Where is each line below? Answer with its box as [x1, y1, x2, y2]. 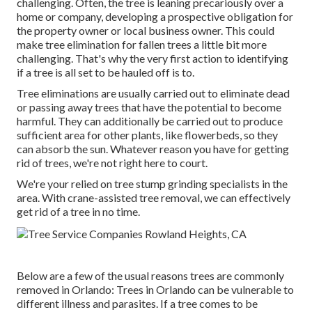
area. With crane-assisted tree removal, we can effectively [17, 191, 290, 205]
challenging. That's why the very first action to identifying [17, 52, 288, 65]
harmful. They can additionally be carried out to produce [17, 114, 283, 128]
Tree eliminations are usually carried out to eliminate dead [17, 86, 290, 100]
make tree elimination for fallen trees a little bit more [17, 38, 267, 52]
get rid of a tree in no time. [17, 205, 140, 219]
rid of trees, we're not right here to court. [17, 156, 208, 170]
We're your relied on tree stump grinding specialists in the [17, 177, 288, 191]
